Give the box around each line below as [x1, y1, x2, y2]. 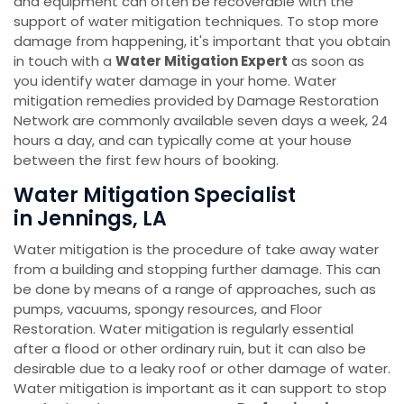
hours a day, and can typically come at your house [14, 131, 352, 151]
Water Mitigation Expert [115, 51, 288, 71]
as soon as [288, 51, 364, 71]
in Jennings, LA [14, 205, 167, 234]
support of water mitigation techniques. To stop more [14, 12, 379, 32]
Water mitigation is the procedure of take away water [14, 240, 379, 260]
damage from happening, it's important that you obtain [14, 32, 390, 51]
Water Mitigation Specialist [14, 181, 296, 210]
